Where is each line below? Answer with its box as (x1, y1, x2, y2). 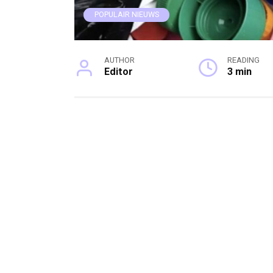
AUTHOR (104, 55, 135, 65)
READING (227, 55, 260, 65)
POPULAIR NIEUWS (94, 10, 159, 19)
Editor (104, 66, 133, 78)
